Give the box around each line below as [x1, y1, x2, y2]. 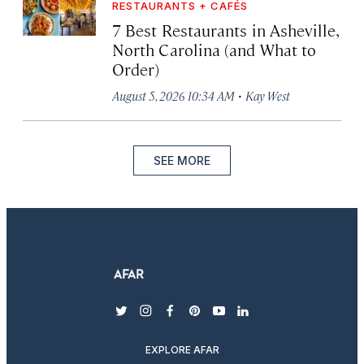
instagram [144, 310, 210, 329]
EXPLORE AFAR [145, 343, 219, 356]
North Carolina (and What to [112, 37, 317, 60]
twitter [119, 310, 165, 329]
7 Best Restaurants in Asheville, [112, 18, 339, 41]
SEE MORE [154, 153, 210, 167]
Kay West [245, 87, 290, 103]
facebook [168, 310, 227, 329]
